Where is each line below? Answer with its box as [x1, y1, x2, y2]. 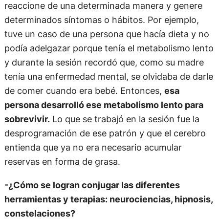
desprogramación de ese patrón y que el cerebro [4, 128, 206, 139]
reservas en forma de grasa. [4, 156, 120, 167]
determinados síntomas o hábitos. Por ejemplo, [4, 14, 199, 25]
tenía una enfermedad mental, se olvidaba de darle [4, 71, 213, 82]
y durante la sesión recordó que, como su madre [4, 57, 204, 68]
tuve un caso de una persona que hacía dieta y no [4, 28, 209, 40]
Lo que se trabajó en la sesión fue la [49, 113, 199, 125]
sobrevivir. [4, 113, 50, 125]
